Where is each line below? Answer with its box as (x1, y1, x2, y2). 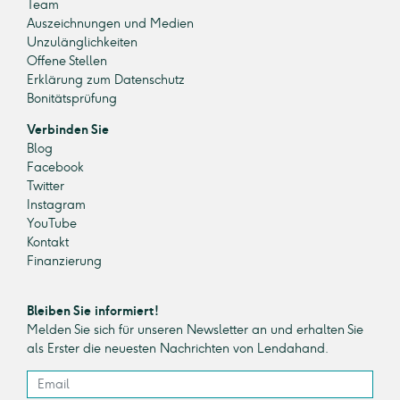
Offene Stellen (27, 54, 107, 70)
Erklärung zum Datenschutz (27, 72, 185, 88)
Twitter (27, 179, 64, 195)
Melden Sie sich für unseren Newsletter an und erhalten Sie (27, 322, 363, 338)
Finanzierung (27, 254, 102, 270)
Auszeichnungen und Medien (27, 16, 194, 32)
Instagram (27, 197, 86, 213)
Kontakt (27, 235, 69, 251)
